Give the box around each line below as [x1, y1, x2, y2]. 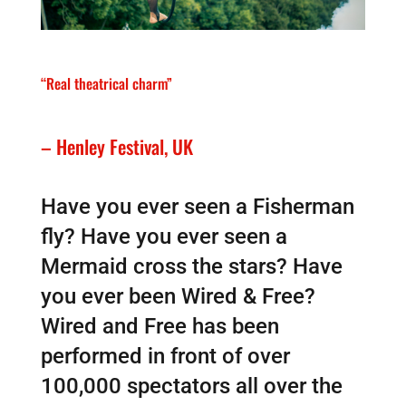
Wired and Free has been [40, 313, 279, 339]
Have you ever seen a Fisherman [40, 193, 354, 219]
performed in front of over [40, 343, 290, 369]
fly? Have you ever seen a [40, 223, 287, 249]
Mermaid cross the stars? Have [40, 253, 343, 279]
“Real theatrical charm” [40, 72, 172, 94]
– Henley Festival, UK [40, 131, 193, 160]
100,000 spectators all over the [40, 372, 343, 399]
